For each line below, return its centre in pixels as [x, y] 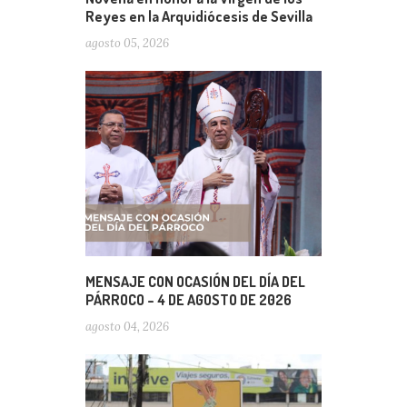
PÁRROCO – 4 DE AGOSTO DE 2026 [189, 300]
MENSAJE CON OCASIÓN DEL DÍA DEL [195, 282]
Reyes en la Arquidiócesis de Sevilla [199, 16]
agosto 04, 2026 [127, 327]
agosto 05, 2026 [127, 43]
